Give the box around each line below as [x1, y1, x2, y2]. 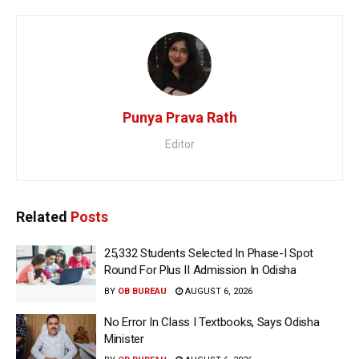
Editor [164, 137, 195, 151]
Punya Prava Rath [122, 108, 237, 126]
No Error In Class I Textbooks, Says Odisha [104, 315, 320, 329]
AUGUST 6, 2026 [183, 285, 252, 296]
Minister [104, 332, 144, 346]
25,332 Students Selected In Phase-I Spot [104, 245, 313, 260]
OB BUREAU [118, 285, 167, 296]
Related [16, 208, 67, 225]
